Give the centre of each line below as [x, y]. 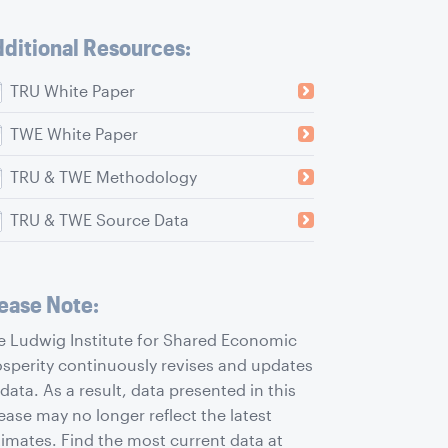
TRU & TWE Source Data [99, 220]
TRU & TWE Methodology [103, 177]
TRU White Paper [72, 91]
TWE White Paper [73, 134]
